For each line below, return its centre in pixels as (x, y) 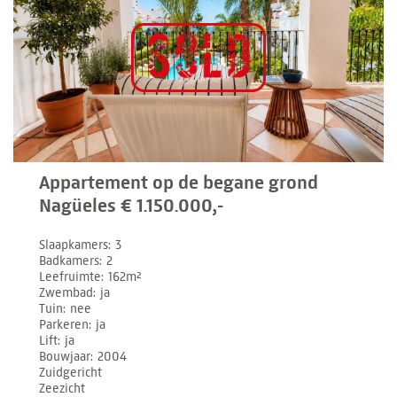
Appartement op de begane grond (179, 183)
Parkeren (64, 325)
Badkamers (70, 261)
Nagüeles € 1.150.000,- (132, 206)
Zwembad (66, 293)
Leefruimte (70, 277)
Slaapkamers (74, 245)
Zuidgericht (71, 373)
